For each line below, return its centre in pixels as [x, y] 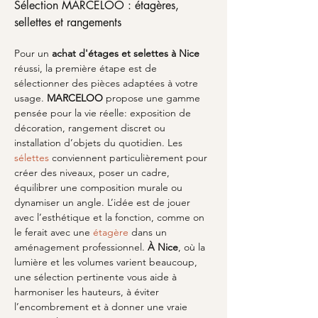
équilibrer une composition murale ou [100, 187]
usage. [31, 98]
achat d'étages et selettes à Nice [126, 53]
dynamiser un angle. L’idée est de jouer [104, 202]
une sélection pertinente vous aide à [97, 277]
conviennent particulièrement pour [130, 158]
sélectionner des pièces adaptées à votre [108, 83]
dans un [149, 232]
